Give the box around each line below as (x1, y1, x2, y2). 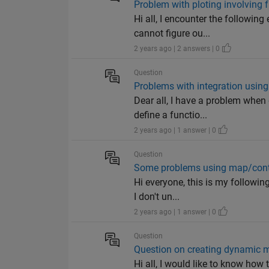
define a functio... (134, 109, 208, 121)
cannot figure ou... (134, 28, 211, 40)
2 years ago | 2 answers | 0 (134, 44, 222, 53)
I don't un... (134, 191, 180, 203)
